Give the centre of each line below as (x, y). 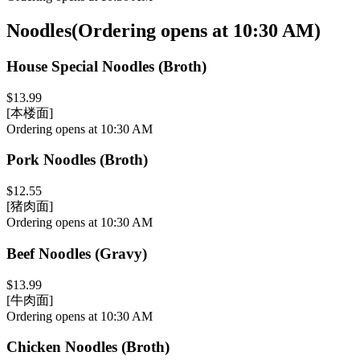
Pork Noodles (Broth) (77, 160)
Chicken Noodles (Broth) (88, 347)
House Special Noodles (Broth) (106, 66)
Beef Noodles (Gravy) (77, 253)
